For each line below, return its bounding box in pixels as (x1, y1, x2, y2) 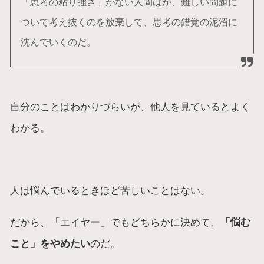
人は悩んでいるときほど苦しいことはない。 (10, 184, 211, 197)
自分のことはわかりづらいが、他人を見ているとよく (10, 100, 251, 113)
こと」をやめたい (10, 237, 91, 249)
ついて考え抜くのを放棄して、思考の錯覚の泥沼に (20, 16, 237, 27)
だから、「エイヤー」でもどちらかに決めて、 (10, 216, 221, 228)
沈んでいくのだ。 (20, 36, 96, 47)
